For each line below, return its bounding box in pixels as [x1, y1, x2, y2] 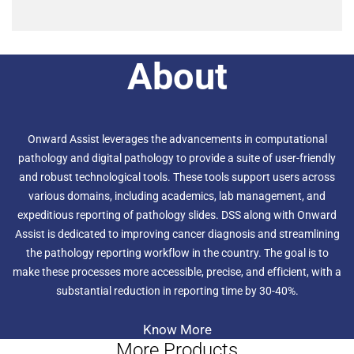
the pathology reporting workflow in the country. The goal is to [25, 247, 329, 260]
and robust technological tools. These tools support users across [19, 171, 335, 184]
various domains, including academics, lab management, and [28, 190, 326, 203]
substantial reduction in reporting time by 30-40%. [55, 284, 299, 298]
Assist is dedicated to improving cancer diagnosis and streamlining [14, 228, 340, 241]
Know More [142, 322, 212, 338]
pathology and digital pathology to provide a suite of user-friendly [18, 152, 336, 165]
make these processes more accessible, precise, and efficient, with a [13, 265, 341, 279]
